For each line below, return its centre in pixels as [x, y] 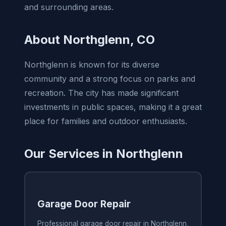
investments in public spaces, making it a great [113, 107]
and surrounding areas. [69, 7]
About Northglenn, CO [90, 39]
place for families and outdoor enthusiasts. [106, 121]
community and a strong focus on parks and [110, 78]
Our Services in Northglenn [104, 153]
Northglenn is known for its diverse [92, 64]
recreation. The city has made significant [101, 93]
